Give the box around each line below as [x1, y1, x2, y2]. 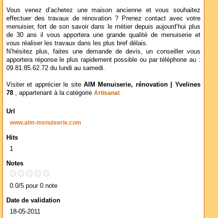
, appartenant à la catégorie [15, 89, 94, 96]
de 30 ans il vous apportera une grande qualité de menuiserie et [6, 31, 200, 38]
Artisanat [94, 90, 120, 96]
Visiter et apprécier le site [6, 81, 84, 88]
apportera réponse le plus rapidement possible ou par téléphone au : [6, 56, 200, 63]
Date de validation [6, 197, 60, 204]
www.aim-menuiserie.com [10, 120, 81, 126]
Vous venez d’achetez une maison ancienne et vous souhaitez [6, 6, 200, 14]
